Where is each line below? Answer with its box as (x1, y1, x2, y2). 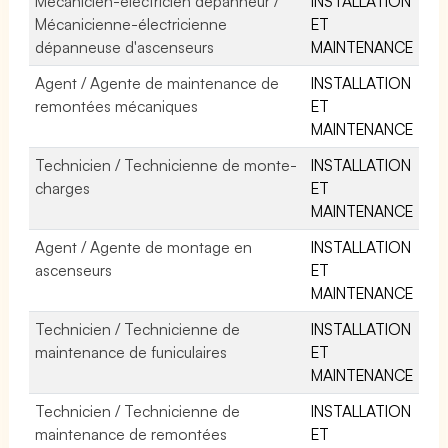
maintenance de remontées (35, 423, 228, 444)
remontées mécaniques (35, 95, 199, 116)
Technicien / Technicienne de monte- (35, 154, 298, 175)
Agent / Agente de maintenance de (35, 72, 280, 93)
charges (35, 177, 90, 198)
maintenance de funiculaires (35, 341, 228, 362)
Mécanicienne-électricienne (35, 13, 227, 34)
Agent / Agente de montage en (35, 236, 253, 257)
